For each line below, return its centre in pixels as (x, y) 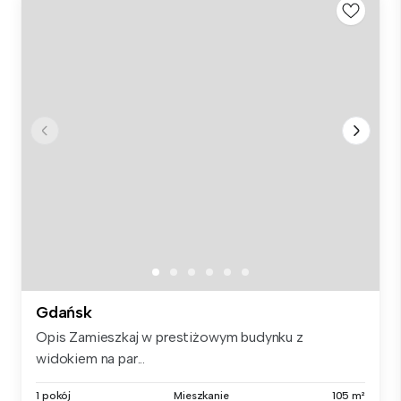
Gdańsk (64, 313)
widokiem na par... (91, 359)
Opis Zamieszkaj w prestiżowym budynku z (170, 337)
